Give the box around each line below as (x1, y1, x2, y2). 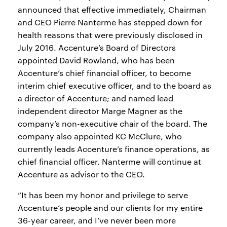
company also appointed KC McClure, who (18, 131, 182, 141)
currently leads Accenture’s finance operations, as (18, 143, 210, 154)
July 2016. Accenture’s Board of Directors (18, 42, 176, 53)
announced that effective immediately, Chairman (18, 4, 206, 15)
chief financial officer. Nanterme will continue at (18, 156, 201, 167)
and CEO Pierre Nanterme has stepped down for (18, 17, 202, 27)
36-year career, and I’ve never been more (18, 215, 176, 225)
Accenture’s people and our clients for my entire (18, 202, 203, 213)
